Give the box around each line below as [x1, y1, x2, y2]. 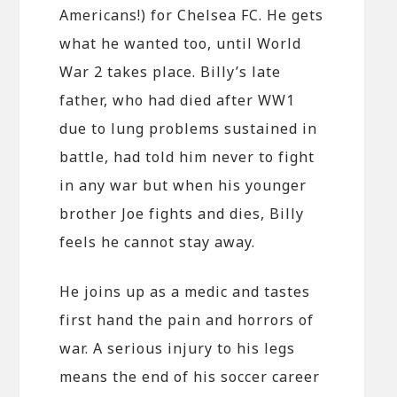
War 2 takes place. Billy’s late [59, 61, 282, 82]
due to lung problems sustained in [59, 118, 318, 138]
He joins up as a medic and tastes [59, 281, 311, 301]
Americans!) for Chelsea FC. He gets [59, 4, 324, 25]
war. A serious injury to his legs [59, 338, 296, 358]
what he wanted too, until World [59, 33, 302, 53]
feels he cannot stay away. [59, 231, 256, 252]
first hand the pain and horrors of [59, 309, 315, 330]
